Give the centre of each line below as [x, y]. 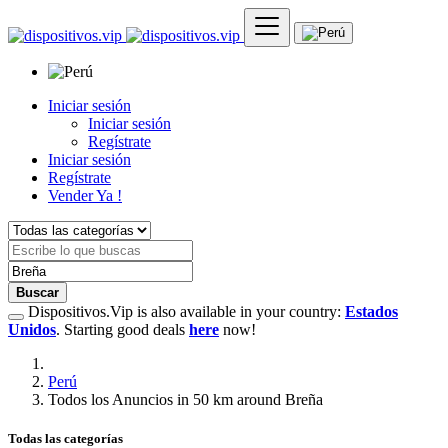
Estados [371, 311]
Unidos [32, 329]
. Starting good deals [122, 329]
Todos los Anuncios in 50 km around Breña [189, 399]
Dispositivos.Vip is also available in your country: [184, 311]
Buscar [37, 292]
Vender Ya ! [85, 195]
